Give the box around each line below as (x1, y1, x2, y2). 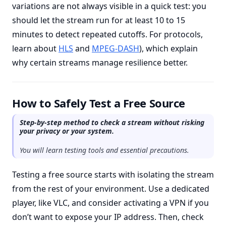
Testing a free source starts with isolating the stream (12, 169, 214, 180)
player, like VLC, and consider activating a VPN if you (12, 197, 209, 208)
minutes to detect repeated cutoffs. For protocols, (12, 29, 203, 40)
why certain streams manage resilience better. (12, 57, 188, 68)
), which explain (139, 43, 198, 54)
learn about (12, 43, 59, 54)
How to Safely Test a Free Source (12, 95, 185, 110)
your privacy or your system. (20, 126, 114, 136)
